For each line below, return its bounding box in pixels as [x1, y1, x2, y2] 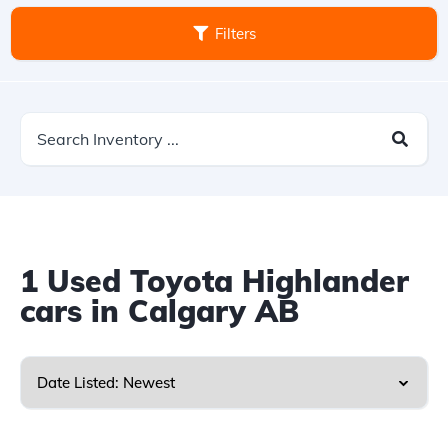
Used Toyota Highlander [38, 262, 409, 300]
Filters [214, 24, 256, 43]
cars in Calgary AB [20, 292, 299, 330]
